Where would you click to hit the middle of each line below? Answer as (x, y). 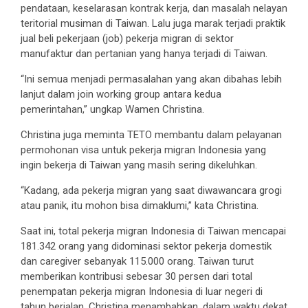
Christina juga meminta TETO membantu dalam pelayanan (151, 134)
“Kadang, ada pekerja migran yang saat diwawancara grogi (151, 190)
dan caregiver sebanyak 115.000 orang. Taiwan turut (137, 261)
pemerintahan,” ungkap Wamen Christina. (112, 109)
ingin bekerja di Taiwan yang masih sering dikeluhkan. (139, 165)
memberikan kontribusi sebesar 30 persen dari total (136, 276)
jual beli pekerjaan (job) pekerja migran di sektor (127, 38)
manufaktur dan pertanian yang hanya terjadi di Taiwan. (144, 53)
